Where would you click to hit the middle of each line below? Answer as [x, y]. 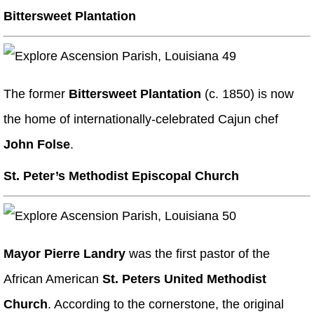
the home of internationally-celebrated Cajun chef [141, 120]
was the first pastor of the [198, 254]
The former [36, 94]
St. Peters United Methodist [184, 279]
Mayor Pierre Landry [64, 254]
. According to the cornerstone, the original [166, 305]
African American [53, 279]
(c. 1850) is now [247, 94]
